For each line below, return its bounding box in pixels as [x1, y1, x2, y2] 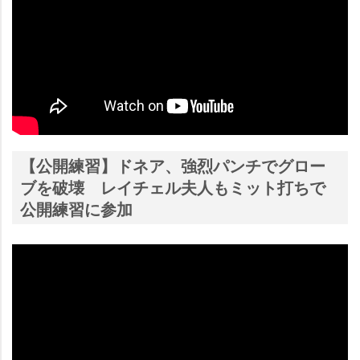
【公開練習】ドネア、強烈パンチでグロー [20, 154, 325, 178]
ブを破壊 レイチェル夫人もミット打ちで [20, 176, 325, 199]
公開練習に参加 [20, 198, 133, 221]
